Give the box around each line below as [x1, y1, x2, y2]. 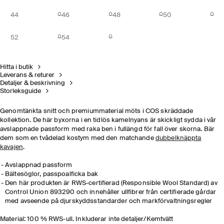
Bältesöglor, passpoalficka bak [5, 171, 98, 177]
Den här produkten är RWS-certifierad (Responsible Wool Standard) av [5, 180, 217, 186]
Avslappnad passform [5, 162, 72, 168]
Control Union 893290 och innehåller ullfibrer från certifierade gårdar [5, 189, 216, 195]
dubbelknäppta [155, 135, 201, 141]
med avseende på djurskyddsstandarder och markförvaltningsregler [5, 198, 212, 204]
